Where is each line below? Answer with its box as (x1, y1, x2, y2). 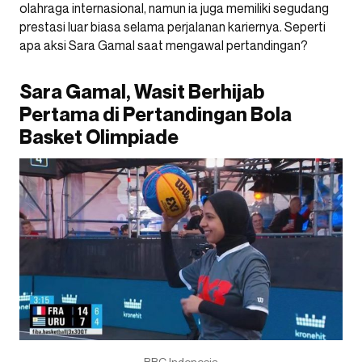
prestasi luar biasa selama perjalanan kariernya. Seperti (19, 18, 326, 35)
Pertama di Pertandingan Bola (19, 102, 292, 126)
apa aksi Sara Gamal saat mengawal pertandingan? (19, 36, 308, 53)
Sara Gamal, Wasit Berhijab (19, 79, 264, 103)
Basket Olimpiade (19, 124, 179, 149)
